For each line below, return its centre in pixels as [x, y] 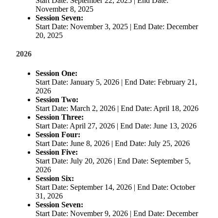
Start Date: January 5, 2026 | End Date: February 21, [116, 82]
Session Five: [57, 152]
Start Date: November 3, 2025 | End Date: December [117, 27]
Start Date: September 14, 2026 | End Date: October [115, 187]
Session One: [56, 73]
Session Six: [55, 178]
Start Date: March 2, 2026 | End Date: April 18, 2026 [117, 108]
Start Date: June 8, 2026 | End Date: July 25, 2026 [113, 143]
